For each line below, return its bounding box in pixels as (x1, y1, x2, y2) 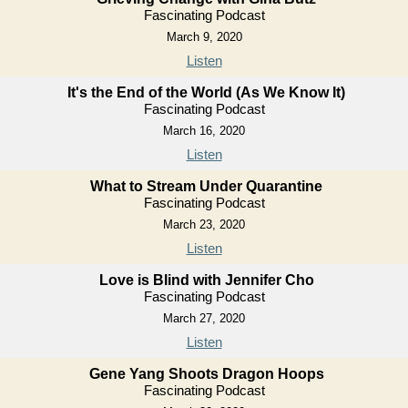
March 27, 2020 (163, 311, 245, 325)
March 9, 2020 (166, 30, 242, 44)
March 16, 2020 (163, 124, 245, 138)
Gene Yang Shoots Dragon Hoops (88, 366, 324, 382)
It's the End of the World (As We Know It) (67, 85, 345, 100)
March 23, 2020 (163, 218, 245, 231)
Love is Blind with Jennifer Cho (98, 272, 314, 288)
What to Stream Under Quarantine (90, 178, 322, 194)
